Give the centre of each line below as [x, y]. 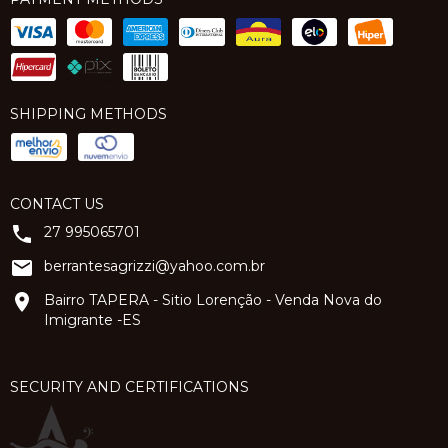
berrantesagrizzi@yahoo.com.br [154, 266]
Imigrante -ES [92, 320]
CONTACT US [57, 204]
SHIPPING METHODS [88, 114]
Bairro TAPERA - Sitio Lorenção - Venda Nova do [213, 300]
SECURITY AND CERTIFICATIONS [129, 387]
